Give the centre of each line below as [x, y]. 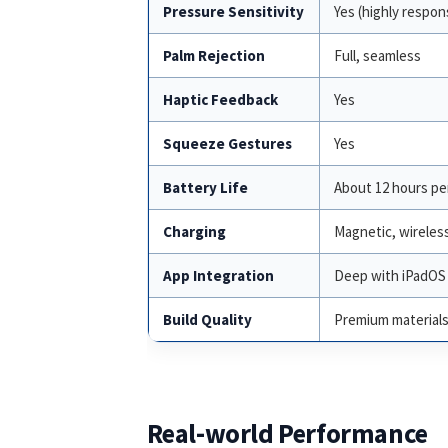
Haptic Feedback [220, 100]
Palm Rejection [213, 56]
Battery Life [205, 188]
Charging [194, 232]
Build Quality [207, 320]
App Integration [218, 276]
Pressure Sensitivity [233, 12]
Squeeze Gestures [227, 144]
